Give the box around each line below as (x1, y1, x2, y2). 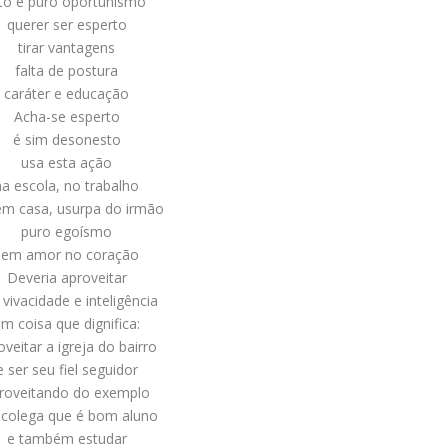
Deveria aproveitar (6, 268, 127, 288)
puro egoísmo (21, 222, 113, 242)
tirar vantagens (18, 38, 116, 58)
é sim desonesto (12, 130, 121, 150)
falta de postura (15, 61, 119, 81)
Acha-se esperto (13, 107, 120, 127)
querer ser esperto (6, 15, 127, 35)
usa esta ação (21, 153, 113, 173)
